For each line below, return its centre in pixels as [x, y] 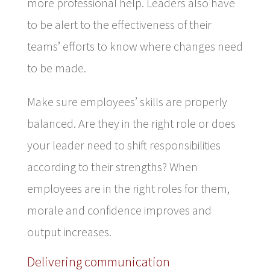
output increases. [69, 231]
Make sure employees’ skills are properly [127, 101]
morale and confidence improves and [119, 210]
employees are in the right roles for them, [128, 188]
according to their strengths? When [112, 166]
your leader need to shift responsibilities [124, 145]
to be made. [56, 67]
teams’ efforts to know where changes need [135, 46]
